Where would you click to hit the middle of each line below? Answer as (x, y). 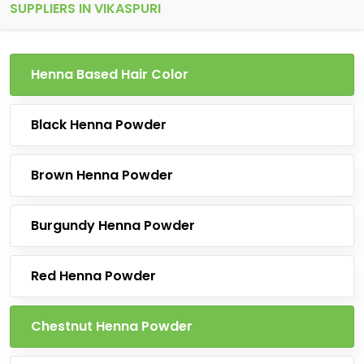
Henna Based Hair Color (110, 74)
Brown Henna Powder (102, 175)
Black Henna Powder (99, 125)
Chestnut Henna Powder (112, 326)
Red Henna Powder (93, 276)
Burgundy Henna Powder (113, 225)
